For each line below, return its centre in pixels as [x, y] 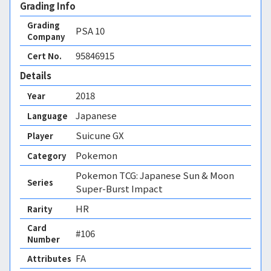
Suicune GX [100, 135]
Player [40, 135]
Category [47, 155]
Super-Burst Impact [119, 188]
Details [36, 75]
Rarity [40, 209]
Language [47, 116]
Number [44, 239]
